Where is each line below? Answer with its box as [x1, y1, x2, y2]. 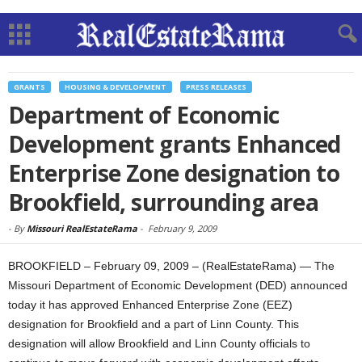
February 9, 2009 [148, 222, 217, 234]
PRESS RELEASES [186, 82, 246, 92]
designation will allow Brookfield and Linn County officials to [8, 337, 310, 350]
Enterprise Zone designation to [8, 158, 340, 188]
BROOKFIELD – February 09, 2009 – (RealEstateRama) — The [8, 259, 335, 272]
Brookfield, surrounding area [8, 187, 319, 217]
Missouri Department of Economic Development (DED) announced [8, 279, 347, 292]
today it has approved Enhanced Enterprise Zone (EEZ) [8, 298, 293, 311]
